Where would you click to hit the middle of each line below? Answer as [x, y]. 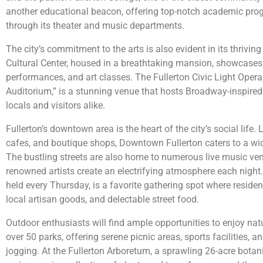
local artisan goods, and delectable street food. [102, 200]
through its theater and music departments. [95, 26]
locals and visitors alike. [55, 106]
